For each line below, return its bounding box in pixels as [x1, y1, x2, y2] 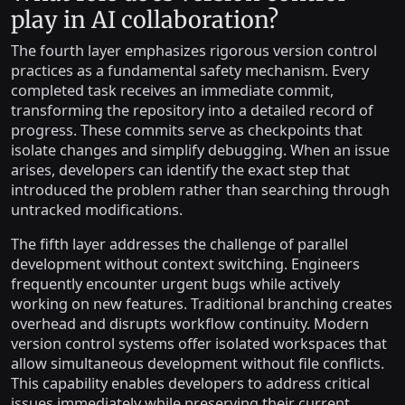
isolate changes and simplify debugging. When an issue [11, 140, 390, 160]
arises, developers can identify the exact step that [11, 160, 350, 180]
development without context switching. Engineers [11, 254, 360, 274]
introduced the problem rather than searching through [11, 180, 390, 200]
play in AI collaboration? [11, 5, 278, 34]
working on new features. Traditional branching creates [11, 294, 392, 314]
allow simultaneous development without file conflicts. [11, 353, 384, 373]
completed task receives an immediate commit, [11, 80, 334, 100]
